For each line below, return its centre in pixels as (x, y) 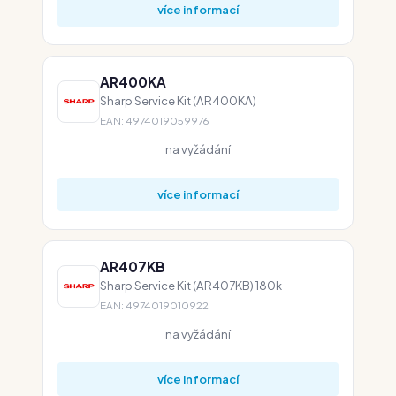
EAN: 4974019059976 (155, 121)
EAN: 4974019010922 (154, 305)
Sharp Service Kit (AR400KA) (178, 100)
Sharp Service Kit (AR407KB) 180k (191, 285)
